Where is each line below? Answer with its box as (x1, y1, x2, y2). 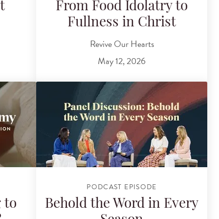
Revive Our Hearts (89, 37, 154, 50)
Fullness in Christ (67, 16, 176, 30)
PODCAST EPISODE (87, 181, 157, 192)
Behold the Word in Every (45, 197, 198, 212)
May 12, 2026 (98, 54, 146, 68)
